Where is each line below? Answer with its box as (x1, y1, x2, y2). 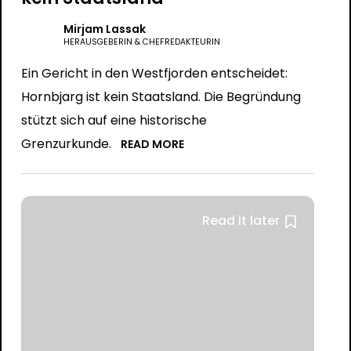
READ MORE (120, 136, 184, 152)
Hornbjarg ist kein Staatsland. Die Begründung (20, 88, 301, 106)
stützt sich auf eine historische (20, 111, 207, 129)
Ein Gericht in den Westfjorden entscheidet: (20, 64, 288, 82)
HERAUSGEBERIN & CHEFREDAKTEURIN (63, 36, 220, 48)
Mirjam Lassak (63, 21, 146, 37)
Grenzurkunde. (20, 135, 111, 153)
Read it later (202, 212, 280, 230)
